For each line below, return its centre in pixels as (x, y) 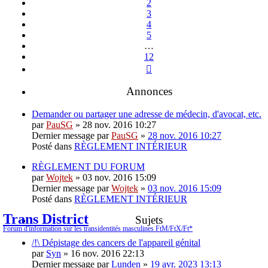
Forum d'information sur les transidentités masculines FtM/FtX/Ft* (98, 229)
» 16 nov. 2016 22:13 (103, 253)
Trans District (46, 219)
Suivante (168, 66)
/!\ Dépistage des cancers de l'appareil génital (116, 242)
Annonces (149, 91)
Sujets (149, 220)
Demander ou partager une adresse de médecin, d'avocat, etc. (147, 114)
